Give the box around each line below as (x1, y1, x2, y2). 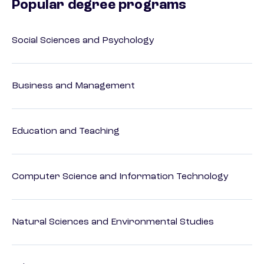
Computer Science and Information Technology (12, 172, 229, 182)
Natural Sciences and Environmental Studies (12, 217, 214, 227)
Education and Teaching (12, 127, 120, 137)
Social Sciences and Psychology (12, 36, 154, 46)
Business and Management (12, 81, 135, 91)
